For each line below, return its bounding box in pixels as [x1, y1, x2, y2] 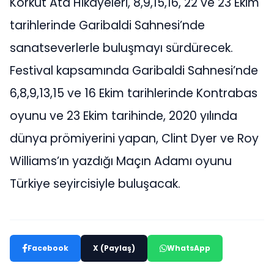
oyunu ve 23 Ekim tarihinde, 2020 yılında [10, 108, 237, 125]
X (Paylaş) [93, 243, 135, 254]
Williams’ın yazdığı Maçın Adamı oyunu [10, 153, 232, 170]
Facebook [28, 243, 68, 254]
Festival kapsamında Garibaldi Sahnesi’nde [10, 62, 258, 80]
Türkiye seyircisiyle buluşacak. [10, 176, 180, 193]
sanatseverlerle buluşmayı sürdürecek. [10, 40, 233, 57]
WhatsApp [167, 243, 210, 254]
